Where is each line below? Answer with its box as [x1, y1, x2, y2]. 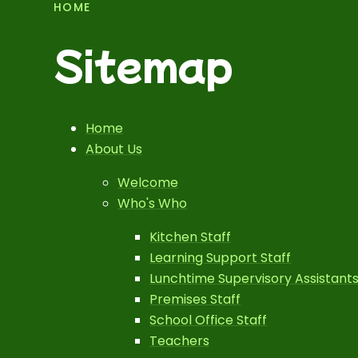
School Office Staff [149, 311, 268, 329]
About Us [86, 140, 143, 158]
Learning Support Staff [149, 249, 292, 267]
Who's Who [117, 194, 188, 213]
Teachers [149, 332, 210, 350]
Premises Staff [149, 290, 241, 308]
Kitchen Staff [149, 228, 232, 246]
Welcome [117, 173, 179, 192]
